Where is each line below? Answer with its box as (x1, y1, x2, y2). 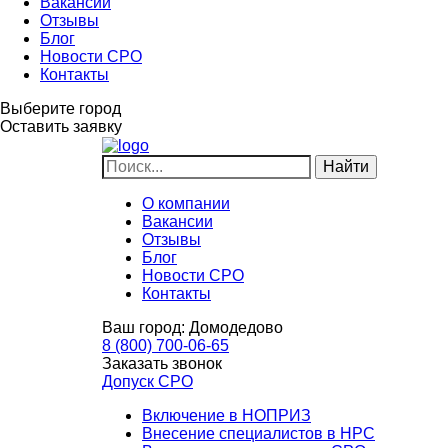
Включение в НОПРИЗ (142, 406, 311, 424)
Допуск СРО (102, 372, 193, 390)
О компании (142, 194, 230, 212)
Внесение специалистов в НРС (142, 424, 375, 442)
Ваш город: (102, 318, 189, 336)
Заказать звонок (102, 354, 222, 372)
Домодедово (189, 318, 283, 336)
